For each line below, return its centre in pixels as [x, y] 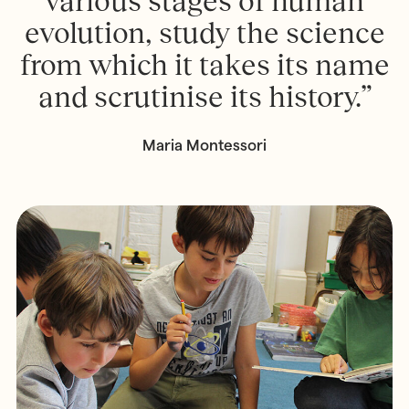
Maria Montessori [204, 146]
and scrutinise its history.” [204, 96]
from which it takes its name [204, 64]
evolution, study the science [204, 32]
